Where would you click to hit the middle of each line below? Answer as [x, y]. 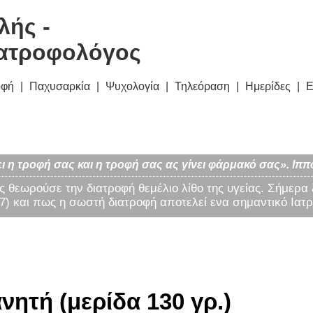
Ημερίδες [268, 87]
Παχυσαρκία [60, 87]
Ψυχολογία [132, 87]
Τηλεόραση [202, 87]
